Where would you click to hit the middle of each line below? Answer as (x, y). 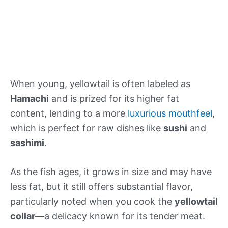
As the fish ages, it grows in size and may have (111, 172)
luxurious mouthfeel (170, 113)
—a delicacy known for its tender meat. (120, 216)
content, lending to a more (69, 113)
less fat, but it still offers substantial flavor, (102, 187)
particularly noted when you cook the (92, 202)
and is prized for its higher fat (114, 98)
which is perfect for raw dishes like (87, 128)
